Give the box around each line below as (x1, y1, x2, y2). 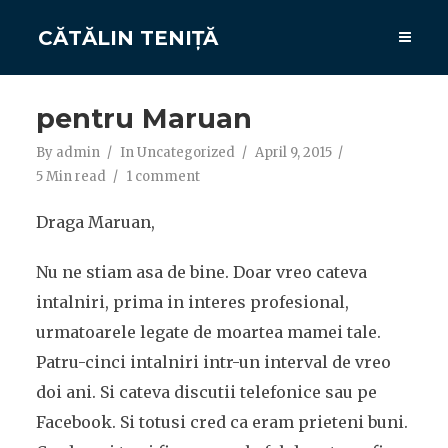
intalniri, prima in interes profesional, (35, 292, 349, 312)
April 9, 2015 (254, 144, 331, 161)
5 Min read (35, 168, 106, 185)
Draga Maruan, (35, 212, 155, 232)
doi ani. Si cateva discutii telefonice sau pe (35, 382, 377, 402)
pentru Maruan (35, 102, 252, 135)
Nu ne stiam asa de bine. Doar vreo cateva (35, 262, 367, 282)
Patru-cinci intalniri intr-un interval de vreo (35, 352, 391, 372)
